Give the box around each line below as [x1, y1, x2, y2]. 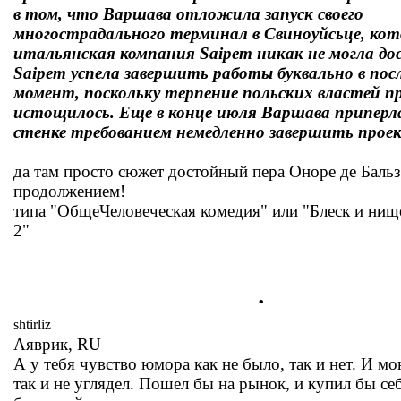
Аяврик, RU [13, 335, 101, 354]
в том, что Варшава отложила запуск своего [13, 4, 363, 23]
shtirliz [13, 317, 51, 332]
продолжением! [13, 182, 125, 200]
